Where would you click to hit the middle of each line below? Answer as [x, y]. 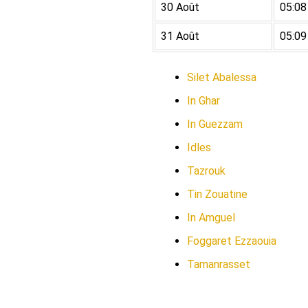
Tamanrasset [219, 264]
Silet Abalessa [222, 77]
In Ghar [203, 101]
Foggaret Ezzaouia [232, 241]
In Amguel [211, 218]
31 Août [180, 36]
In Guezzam [215, 124]
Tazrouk [206, 171]
